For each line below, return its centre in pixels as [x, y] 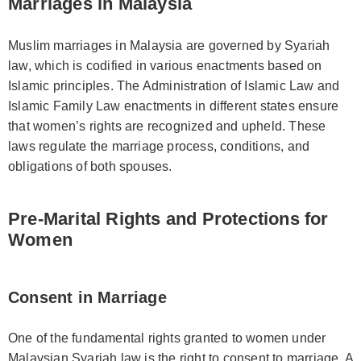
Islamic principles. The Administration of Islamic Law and [174, 85]
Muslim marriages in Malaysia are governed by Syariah [169, 45]
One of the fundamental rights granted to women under [167, 338]
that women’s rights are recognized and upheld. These [167, 126]
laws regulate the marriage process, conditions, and [159, 146]
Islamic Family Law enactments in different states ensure [174, 106]
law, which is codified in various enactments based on [165, 65]
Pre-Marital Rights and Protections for [168, 218]
